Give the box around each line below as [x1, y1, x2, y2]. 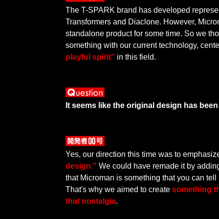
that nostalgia [66, 197, 116, 205]
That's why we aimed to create [66, 185, 173, 194]
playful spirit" [66, 53, 115, 62]
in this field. [115, 53, 156, 62]
